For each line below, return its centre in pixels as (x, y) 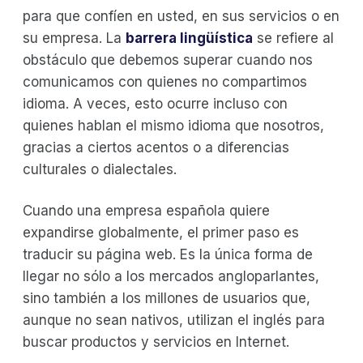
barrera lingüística (189, 38)
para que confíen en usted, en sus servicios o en (181, 16)
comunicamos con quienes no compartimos (165, 81)
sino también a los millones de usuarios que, (167, 298)
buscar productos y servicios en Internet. (156, 342)
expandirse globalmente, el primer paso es (161, 232)
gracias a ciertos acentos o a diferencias (156, 147)
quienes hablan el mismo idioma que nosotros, (173, 125)
